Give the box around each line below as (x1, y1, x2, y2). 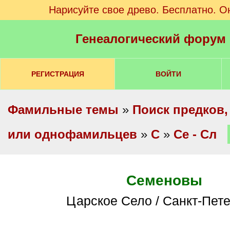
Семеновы (126, 172, 202, 188)
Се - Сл (174, 127, 217, 141)
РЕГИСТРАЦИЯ (31, 70, 84, 78)
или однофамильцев (8, 127, 137, 141)
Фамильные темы (8, 103, 119, 117)
